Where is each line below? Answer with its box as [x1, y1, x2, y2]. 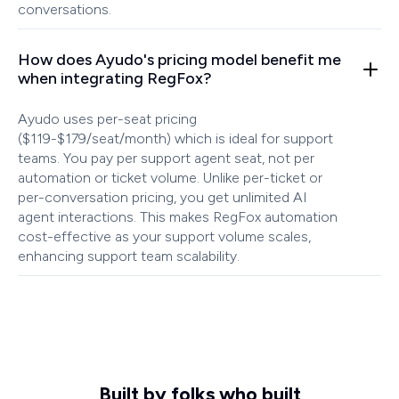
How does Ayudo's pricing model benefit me [18, 50, 341, 70]
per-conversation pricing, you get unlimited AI [18, 189, 307, 207]
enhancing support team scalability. [18, 248, 240, 265]
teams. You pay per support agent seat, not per [18, 150, 314, 167]
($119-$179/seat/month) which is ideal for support [18, 130, 333, 148]
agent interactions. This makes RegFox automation [18, 208, 338, 226]
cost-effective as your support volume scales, [18, 228, 311, 246]
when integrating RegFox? [18, 69, 212, 89]
